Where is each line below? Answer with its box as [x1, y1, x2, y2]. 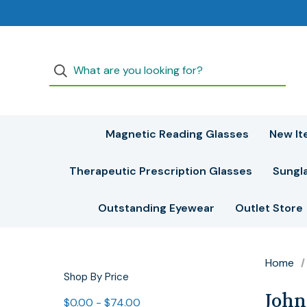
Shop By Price [64, 270, 129, 284]
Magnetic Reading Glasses [106, 127, 249, 141]
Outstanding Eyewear [98, 201, 214, 215]
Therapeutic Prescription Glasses [69, 164, 252, 178]
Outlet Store [235, 201, 303, 215]
